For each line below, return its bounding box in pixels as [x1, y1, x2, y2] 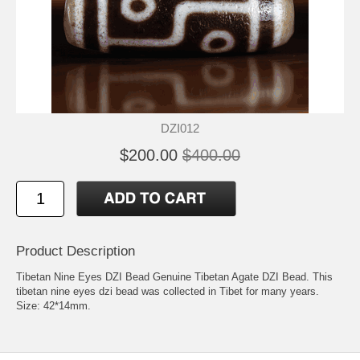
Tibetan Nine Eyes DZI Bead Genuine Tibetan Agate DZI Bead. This [16, 270, 333, 283]
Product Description [16, 243, 135, 259]
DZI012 [161, 121, 199, 135]
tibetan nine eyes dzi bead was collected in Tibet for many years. [16, 284, 319, 297]
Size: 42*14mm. [16, 299, 91, 312]
